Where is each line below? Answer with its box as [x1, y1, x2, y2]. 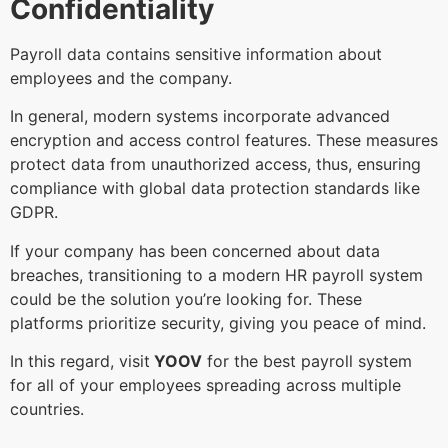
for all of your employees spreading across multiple [10, 375, 401, 396]
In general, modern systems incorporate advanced [10, 106, 390, 127]
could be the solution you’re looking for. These [10, 288, 362, 309]
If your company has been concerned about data [10, 240, 380, 261]
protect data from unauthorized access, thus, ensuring [10, 154, 421, 175]
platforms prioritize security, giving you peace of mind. [10, 312, 431, 333]
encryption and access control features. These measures [10, 130, 438, 151]
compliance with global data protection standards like [10, 178, 420, 199]
